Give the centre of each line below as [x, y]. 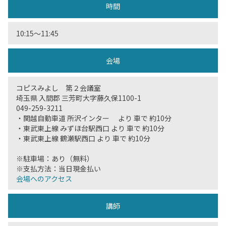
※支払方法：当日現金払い [59, 168]
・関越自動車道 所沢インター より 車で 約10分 [94, 118]
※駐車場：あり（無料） [55, 158]
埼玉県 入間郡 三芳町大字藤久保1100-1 [79, 98]
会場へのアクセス [44, 179]
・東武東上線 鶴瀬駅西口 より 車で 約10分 [83, 138]
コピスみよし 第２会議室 [59, 88]
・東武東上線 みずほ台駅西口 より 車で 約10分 [90, 128]
